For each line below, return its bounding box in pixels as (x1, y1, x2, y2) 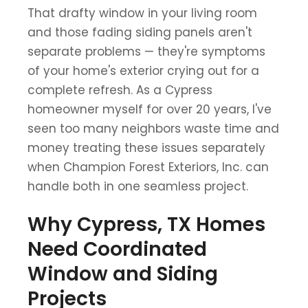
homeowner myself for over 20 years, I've (27, 100, 272, 118)
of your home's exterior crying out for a (27, 62, 259, 79)
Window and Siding (27, 260, 218, 287)
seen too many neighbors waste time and (27, 120, 279, 137)
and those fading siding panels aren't (27, 23, 252, 41)
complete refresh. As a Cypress (27, 81, 212, 98)
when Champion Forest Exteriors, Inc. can (27, 158, 269, 175)
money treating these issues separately (27, 139, 265, 156)
